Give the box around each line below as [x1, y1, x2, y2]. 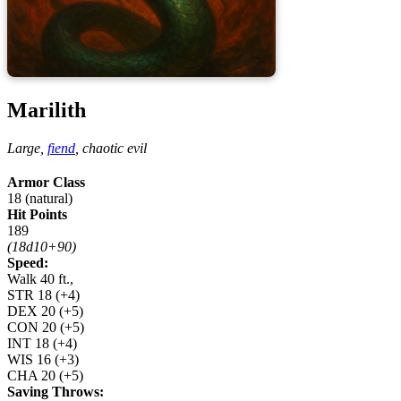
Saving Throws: [7, 384, 104, 399]
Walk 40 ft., [7, 271, 73, 286]
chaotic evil [82, 141, 147, 156]
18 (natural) [7, 191, 73, 206]
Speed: [7, 255, 48, 270]
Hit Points [7, 207, 67, 222]
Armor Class [7, 175, 85, 190]
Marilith [7, 98, 86, 123]
